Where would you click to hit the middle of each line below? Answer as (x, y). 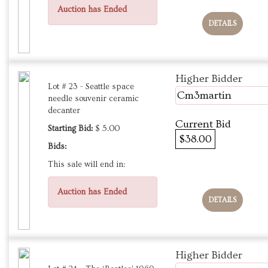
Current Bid (203, 124)
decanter (64, 111)
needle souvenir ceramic (93, 99)
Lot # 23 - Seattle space (91, 87)
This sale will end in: (86, 165)
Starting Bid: (70, 129)
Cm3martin (204, 96)
